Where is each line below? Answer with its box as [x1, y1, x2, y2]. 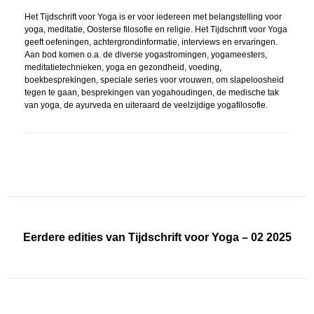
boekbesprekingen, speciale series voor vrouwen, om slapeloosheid [25, 75, 284, 86]
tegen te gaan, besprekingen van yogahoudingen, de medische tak [25, 88, 279, 98]
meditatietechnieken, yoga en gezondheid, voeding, [25, 62, 221, 73]
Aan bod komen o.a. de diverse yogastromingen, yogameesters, [25, 50, 267, 60]
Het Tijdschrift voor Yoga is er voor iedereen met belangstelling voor [25, 12, 282, 22]
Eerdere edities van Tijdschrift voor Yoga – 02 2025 [22, 231, 292, 243]
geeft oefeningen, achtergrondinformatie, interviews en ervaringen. [25, 37, 278, 48]
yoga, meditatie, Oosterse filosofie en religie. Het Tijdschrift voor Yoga [25, 25, 287, 35]
